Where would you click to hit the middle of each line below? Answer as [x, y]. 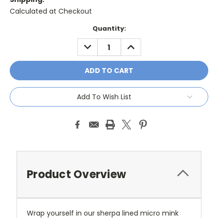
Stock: [21, 38]
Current [23, 29]
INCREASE [140, 44]
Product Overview [76, 175]
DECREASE [98, 44]
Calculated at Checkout [51, 11]
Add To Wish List [104, 97]
